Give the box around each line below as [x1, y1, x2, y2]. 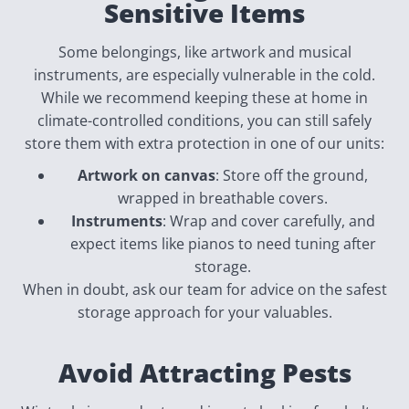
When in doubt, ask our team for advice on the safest [22, 279, 387, 299]
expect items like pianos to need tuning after [69, 234, 376, 254]
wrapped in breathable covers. [118, 188, 328, 208]
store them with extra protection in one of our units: [25, 133, 384, 153]
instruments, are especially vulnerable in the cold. [34, 65, 375, 85]
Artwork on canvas [78, 165, 215, 185]
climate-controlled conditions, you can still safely [37, 110, 372, 131]
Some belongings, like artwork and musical [58, 42, 351, 62]
